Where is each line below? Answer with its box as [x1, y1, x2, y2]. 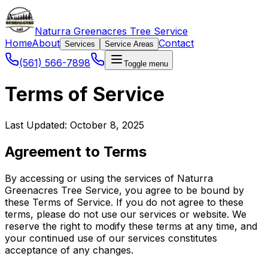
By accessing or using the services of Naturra [5, 172, 213, 184]
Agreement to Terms [5, 142, 147, 160]
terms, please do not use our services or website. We [5, 208, 246, 220]
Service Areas [105, 39, 154, 48]
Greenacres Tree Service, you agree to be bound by [5, 184, 244, 196]
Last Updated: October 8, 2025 [5, 118, 144, 131]
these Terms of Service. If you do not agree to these [5, 196, 243, 208]
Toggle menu [124, 59, 168, 68]
